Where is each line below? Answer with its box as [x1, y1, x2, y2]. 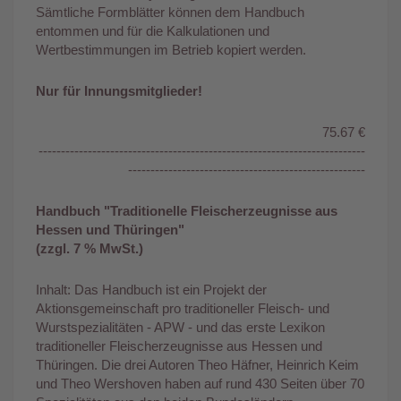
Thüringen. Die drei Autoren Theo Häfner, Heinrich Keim [36, 356, 359, 372]
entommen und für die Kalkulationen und [36, 22, 269, 38]
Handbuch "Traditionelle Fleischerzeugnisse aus [36, 202, 337, 218]
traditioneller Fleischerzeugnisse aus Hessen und [36, 337, 322, 354]
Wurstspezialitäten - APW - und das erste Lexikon [36, 319, 325, 335]
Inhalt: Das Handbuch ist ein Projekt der [36, 281, 267, 297]
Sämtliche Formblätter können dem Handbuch [36, 4, 304, 20]
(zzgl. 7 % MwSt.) [36, 240, 143, 256]
